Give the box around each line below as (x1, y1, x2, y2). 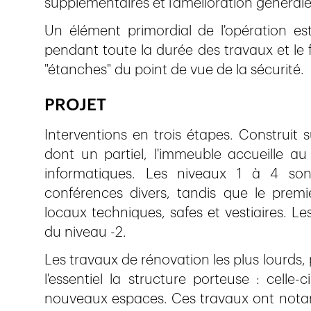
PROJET (44, 97, 106, 114)
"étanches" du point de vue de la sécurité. (44, 63, 304, 77)
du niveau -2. (44, 226, 126, 239)
